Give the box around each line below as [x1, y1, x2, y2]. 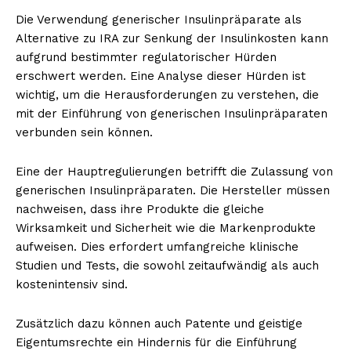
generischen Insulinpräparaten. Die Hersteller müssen [16, 183, 330, 197]
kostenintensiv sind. [16, 277, 128, 291]
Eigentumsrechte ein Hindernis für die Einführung [16, 335, 297, 349]
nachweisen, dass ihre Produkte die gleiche [16, 201, 264, 216]
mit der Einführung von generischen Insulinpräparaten [16, 106, 327, 121]
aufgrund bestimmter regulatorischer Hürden [16, 49, 277, 64]
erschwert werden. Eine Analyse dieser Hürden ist [16, 68, 306, 83]
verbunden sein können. [16, 125, 153, 139]
